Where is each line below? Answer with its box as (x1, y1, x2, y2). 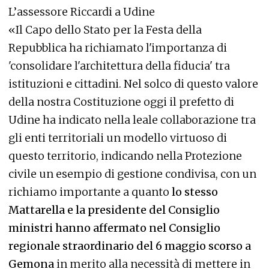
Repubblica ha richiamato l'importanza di (8, 40, 227, 55)
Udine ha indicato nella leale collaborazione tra (8, 112, 256, 127)
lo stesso (169, 184, 218, 199)
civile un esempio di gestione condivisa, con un (8, 166, 256, 181)
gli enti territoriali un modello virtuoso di (8, 130, 227, 145)
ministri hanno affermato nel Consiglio (8, 220, 220, 235)
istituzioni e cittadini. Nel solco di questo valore (8, 76, 258, 91)
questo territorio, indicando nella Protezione (8, 148, 242, 163)
